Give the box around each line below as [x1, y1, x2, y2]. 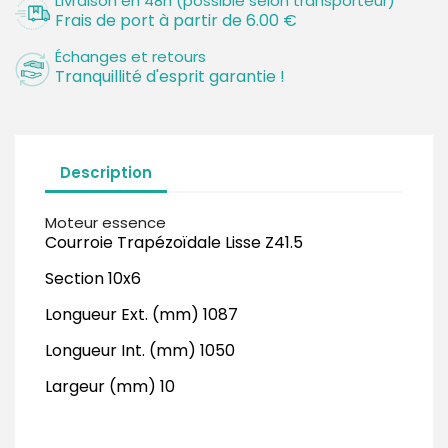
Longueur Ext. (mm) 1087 [45, 303, 238, 326]
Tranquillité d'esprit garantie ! [55, 65, 285, 88]
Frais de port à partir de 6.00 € [55, 9, 297, 32]
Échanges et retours [55, 46, 206, 67]
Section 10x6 [45, 267, 141, 290]
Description [60, 161, 152, 183]
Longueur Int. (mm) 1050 [45, 339, 235, 362]
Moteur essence [45, 212, 166, 233]
